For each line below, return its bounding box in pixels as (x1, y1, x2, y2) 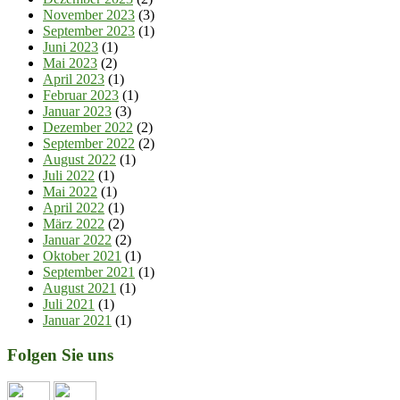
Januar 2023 (43, 104, 112, 119)
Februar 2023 (43, 87, 119, 103)
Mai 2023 (43, 55, 97, 71)
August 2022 (43, 152, 116, 167)
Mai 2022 (43, 184, 97, 199)
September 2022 (43, 136, 135, 151)
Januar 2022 (43, 232, 112, 247)
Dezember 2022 (43, 120, 133, 135)
